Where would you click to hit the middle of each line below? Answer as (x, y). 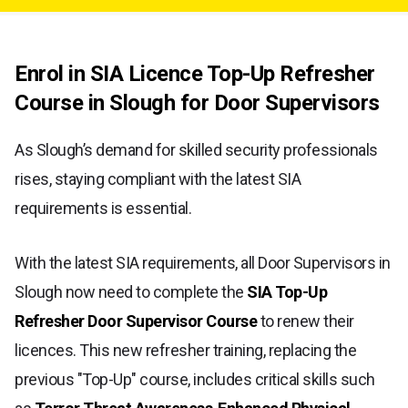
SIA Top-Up (287, 291)
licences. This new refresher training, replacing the (185, 350)
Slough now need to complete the (131, 291)
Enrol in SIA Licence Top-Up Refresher (195, 73)
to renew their (306, 321)
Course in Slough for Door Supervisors (197, 102)
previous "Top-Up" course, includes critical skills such (195, 379)
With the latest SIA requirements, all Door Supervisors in (203, 262)
